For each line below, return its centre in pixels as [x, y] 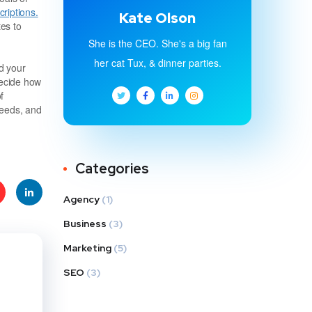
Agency [81, 199]
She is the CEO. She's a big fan [157, 43]
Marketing [87, 248]
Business [85, 223]
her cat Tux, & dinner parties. [157, 62]
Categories [112, 168]
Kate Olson [157, 18]
